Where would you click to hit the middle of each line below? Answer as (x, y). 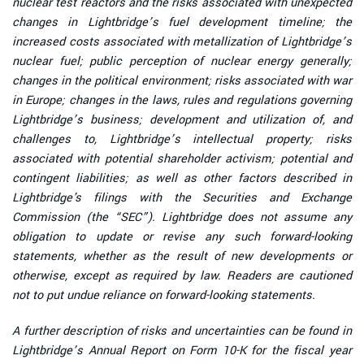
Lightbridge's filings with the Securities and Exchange (182, 197)
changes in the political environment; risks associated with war (182, 80)
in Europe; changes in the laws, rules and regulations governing (182, 100)
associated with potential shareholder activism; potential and (182, 158)
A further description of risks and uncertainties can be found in (182, 331)
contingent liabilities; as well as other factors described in (182, 178)
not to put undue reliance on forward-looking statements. (164, 295)
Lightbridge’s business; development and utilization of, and (182, 119)
